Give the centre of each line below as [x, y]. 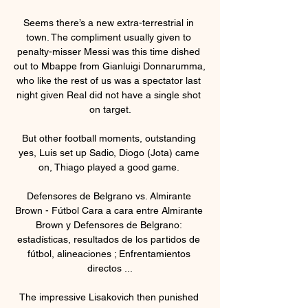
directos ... [110, 268]
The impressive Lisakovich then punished [109, 297]
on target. [110, 109]
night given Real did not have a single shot [109, 95]
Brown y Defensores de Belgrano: [109, 224]
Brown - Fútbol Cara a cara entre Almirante [109, 210]
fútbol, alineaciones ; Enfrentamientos [109, 253]
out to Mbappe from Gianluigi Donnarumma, [110, 66]
